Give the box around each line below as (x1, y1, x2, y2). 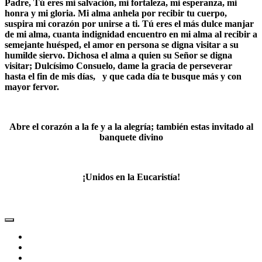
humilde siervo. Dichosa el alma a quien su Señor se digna (5, 50, 232, 60)
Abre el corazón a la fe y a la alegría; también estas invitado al (9, 121, 253, 132)
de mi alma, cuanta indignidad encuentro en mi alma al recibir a (5, 29, 257, 39)
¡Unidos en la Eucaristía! (82, 171, 180, 182)
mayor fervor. (5, 81, 59, 92)
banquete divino (99, 132, 163, 142)
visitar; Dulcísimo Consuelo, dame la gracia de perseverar (5, 60, 235, 71)
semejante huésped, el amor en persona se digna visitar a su (5, 39, 239, 50)
